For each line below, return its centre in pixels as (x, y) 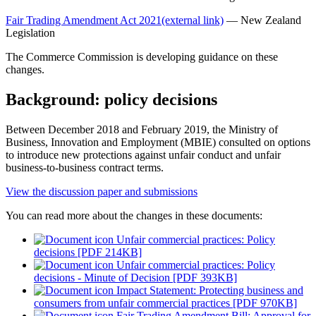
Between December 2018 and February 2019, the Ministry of (142, 130)
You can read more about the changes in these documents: (134, 216)
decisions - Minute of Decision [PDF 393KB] (135, 278)
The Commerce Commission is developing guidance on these (142, 57)
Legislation (32, 33)
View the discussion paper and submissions (102, 192)
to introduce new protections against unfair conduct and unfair (143, 155)
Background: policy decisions (111, 100)
